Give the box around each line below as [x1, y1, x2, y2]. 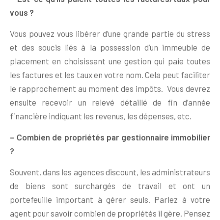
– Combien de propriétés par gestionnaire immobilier [10, 132, 210, 142]
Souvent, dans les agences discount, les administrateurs [10, 167, 210, 177]
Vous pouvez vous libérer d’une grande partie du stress [10, 28, 210, 39]
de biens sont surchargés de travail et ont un [10, 181, 210, 191]
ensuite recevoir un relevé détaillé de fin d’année [10, 97, 210, 108]
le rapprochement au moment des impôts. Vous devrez [10, 83, 210, 94]
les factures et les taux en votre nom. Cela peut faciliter [10, 70, 210, 80]
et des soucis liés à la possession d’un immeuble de [10, 42, 210, 53]
